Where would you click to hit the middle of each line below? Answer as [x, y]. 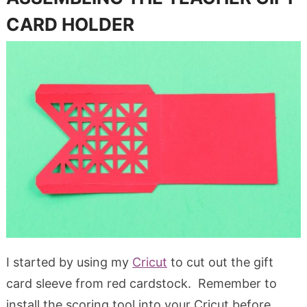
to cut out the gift [220, 262]
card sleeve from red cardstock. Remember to [141, 283]
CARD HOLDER [70, 24]
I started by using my [69, 262]
